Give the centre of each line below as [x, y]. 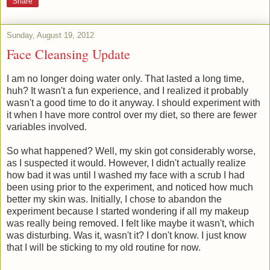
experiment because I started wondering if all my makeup [128, 212]
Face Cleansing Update [68, 54]
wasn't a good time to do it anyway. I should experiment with [133, 103]
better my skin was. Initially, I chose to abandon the [114, 199]
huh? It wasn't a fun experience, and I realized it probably [127, 91]
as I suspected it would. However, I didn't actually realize [126, 163]
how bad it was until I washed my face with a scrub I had [126, 175]
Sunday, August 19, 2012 [50, 36]
